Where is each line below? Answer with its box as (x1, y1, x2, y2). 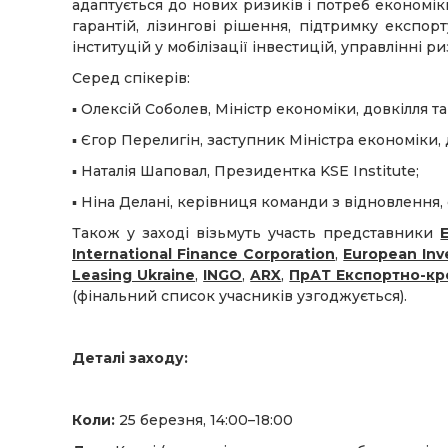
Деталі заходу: (72, 349, 188, 368)
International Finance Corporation (72, 245, 336, 264)
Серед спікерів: (72, 69, 190, 88)
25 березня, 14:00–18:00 (115, 411, 293, 430)
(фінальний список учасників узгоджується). (72, 287, 407, 306)
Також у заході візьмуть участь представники (72, 224, 441, 243)
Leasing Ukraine (72, 266, 196, 285)
